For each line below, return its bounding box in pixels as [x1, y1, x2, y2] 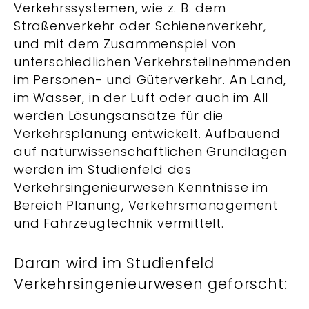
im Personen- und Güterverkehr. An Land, [14, 71, 287, 88]
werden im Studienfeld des [14, 161, 192, 178]
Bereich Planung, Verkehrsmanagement [14, 197, 278, 214]
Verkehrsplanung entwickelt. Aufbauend [14, 125, 281, 142]
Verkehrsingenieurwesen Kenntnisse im [14, 179, 268, 196]
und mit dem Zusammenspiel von [14, 35, 237, 52]
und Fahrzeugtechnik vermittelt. [14, 215, 224, 232]
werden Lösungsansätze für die [14, 107, 224, 124]
